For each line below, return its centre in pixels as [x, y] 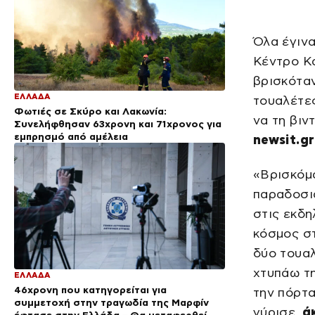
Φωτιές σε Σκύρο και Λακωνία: [90, 111]
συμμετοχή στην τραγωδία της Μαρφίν [111, 302]
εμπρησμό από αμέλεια [71, 136]
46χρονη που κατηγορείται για [90, 290]
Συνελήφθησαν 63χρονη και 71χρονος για [118, 124]
